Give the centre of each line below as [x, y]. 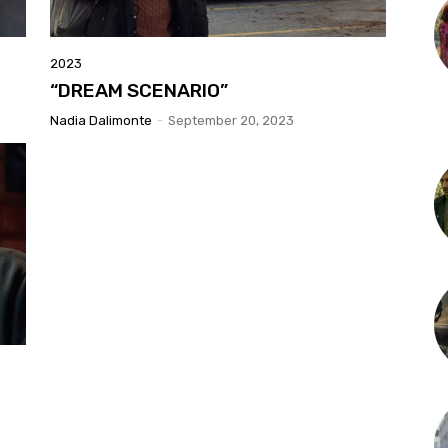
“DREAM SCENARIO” [139, 90]
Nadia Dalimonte [101, 120]
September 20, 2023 [231, 120]
